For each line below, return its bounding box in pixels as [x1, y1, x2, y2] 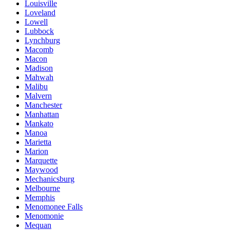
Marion [25, 147, 48, 156]
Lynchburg [25, 36, 60, 45]
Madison [25, 64, 53, 72]
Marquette [25, 156, 57, 165]
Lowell [25, 17, 48, 26]
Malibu [25, 82, 48, 91]
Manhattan [25, 110, 59, 119]
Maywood [25, 165, 58, 174]
